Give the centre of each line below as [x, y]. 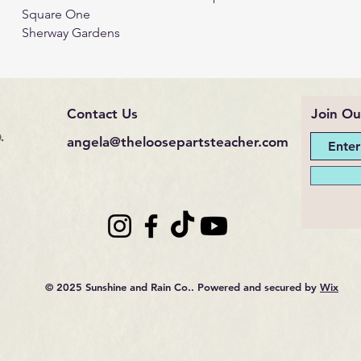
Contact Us [102, 114]
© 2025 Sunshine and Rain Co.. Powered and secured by [183, 287]
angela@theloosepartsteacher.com [178, 142]
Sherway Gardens [71, 33]
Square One [56, 14]
